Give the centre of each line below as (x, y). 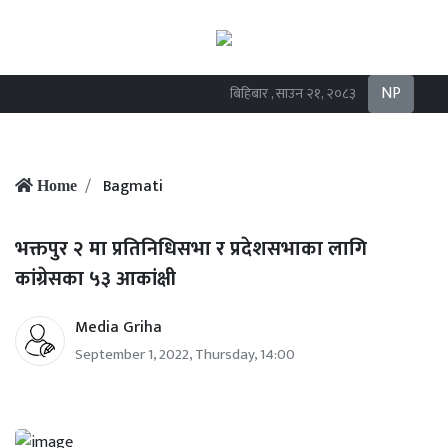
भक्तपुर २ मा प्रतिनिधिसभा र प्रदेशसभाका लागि (191, 249)
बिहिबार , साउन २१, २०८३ (293, 94)
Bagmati (133, 186)
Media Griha (118, 327)
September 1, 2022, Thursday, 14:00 (185, 354)
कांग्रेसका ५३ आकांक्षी (95, 279)
